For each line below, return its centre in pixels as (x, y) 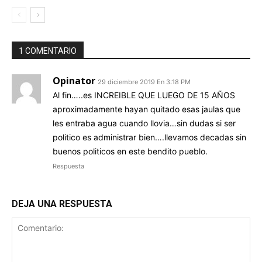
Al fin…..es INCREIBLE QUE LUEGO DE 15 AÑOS (144, 95)
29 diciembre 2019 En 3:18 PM (144, 82)
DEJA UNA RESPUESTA (62, 204)
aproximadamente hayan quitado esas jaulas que (146, 109)
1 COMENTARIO (48, 51)
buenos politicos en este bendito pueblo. (130, 151)
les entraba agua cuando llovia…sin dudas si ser (144, 123)
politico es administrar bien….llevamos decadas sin (149, 137)
